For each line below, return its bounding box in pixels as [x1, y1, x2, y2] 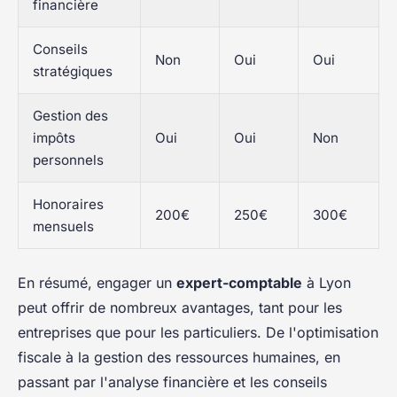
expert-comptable [176, 274, 302, 292]
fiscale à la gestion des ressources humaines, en [18, 348, 340, 367]
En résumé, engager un [18, 274, 176, 292]
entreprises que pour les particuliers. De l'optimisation [18, 323, 378, 342]
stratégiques [33, 63, 113, 81]
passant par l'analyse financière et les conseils [18, 373, 327, 392]
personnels [33, 152, 104, 169]
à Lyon [302, 274, 351, 292]
